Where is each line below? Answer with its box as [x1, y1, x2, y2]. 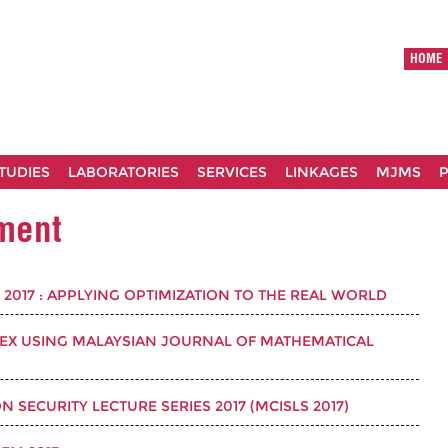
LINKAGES [285, 163, 358, 181]
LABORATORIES [68, 163, 179, 181]
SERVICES [197, 163, 267, 181]
